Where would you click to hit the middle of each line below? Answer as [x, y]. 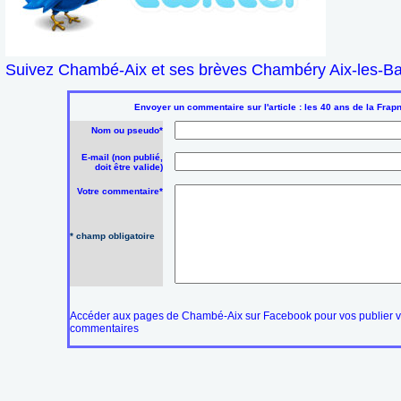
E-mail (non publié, [122, 158]
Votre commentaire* [120, 192]
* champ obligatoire [112, 236]
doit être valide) [129, 167]
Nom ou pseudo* [127, 131]
